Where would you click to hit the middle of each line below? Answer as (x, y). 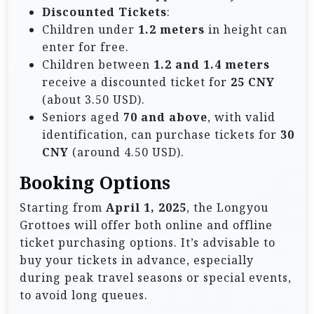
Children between (98, 64)
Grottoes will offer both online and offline (146, 225)
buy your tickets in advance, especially (137, 260)
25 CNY (253, 82)
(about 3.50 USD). (94, 99)
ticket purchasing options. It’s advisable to (148, 242)
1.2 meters (171, 29)
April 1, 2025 (146, 207)
